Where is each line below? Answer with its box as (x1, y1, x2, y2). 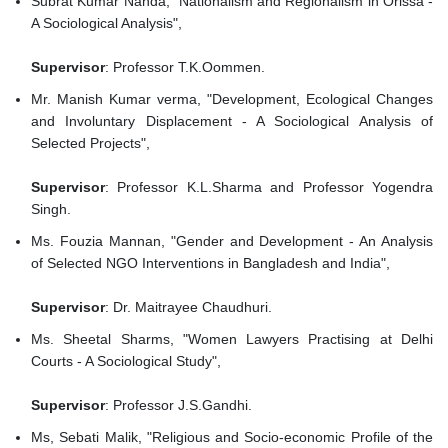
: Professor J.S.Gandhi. (105, 397, 252, 414)
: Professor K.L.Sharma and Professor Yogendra (105, 179, 433, 196)
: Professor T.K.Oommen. (105, 59, 265, 76)
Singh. (31, 201, 71, 218)
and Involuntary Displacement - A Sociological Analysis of (31, 113, 433, 130)
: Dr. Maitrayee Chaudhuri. (105, 299, 272, 316)
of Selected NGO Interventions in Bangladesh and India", (31, 255, 394, 272)
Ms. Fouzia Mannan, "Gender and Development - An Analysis (31, 233, 433, 250)
